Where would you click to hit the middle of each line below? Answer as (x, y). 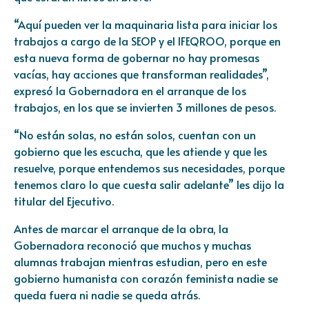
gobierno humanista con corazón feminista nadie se (146, 278)
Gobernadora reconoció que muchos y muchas (132, 245)
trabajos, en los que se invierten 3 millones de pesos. (145, 107)
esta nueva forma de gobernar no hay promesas (137, 57)
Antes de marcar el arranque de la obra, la (121, 228)
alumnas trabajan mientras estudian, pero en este (140, 261)
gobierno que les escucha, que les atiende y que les (140, 151)
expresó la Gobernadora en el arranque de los (130, 90)
